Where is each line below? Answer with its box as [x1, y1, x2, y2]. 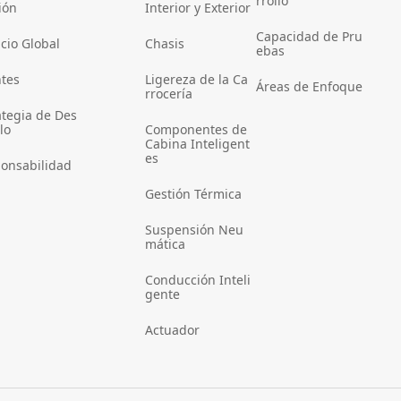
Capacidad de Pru [256, 28, 363, 46]
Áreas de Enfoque [256, 78, 363, 96]
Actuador [145, 321, 200, 339]
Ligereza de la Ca [145, 71, 249, 89]
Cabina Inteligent [145, 135, 251, 153]
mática [145, 235, 186, 253]
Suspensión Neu [145, 221, 244, 239]
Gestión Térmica [145, 185, 243, 203]
